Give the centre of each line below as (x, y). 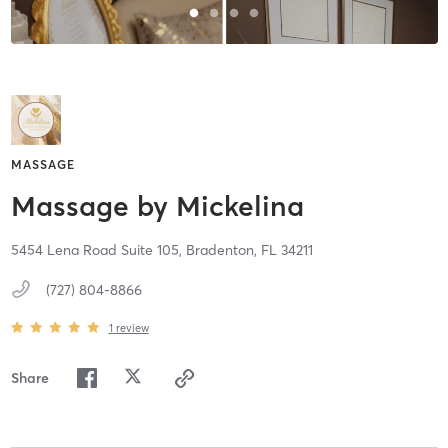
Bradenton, (223, 250)
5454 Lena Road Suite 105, (98, 250)
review (132, 327)
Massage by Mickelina (157, 206)
